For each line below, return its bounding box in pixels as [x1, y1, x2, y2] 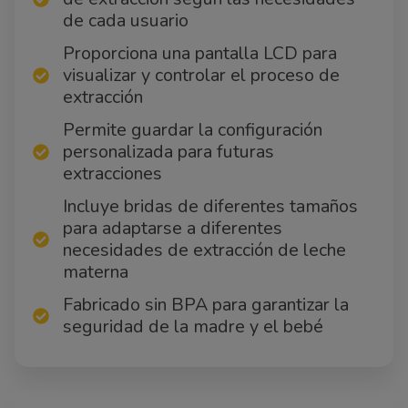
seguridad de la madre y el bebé [63, 314, 323, 340]
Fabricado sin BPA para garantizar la [63, 292, 349, 318]
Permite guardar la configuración [63, 117, 322, 143]
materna [63, 260, 128, 285]
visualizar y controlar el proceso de [63, 63, 340, 88]
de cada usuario [63, 8, 189, 34]
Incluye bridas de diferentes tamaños [63, 194, 358, 219]
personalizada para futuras [63, 139, 274, 165]
